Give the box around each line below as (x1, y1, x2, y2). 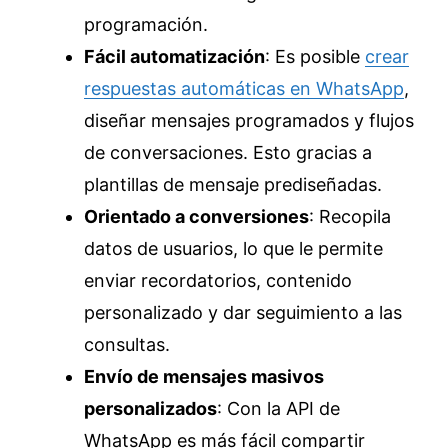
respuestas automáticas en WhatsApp (84, 78, 404, 99)
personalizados (84, 398, 217, 419)
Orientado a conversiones (84, 206, 309, 227)
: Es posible (265, 46, 365, 67)
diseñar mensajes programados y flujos (84, 110, 414, 131)
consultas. (84, 334, 170, 355)
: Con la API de (217, 398, 340, 419)
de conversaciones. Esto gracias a (84, 142, 372, 163)
